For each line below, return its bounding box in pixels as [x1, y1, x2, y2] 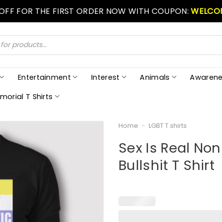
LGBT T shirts [148, 121, 187, 130]
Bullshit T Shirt [118, 155, 215, 175]
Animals [140, 72, 170, 82]
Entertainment [17, 72, 71, 82]
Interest [91, 72, 120, 82]
